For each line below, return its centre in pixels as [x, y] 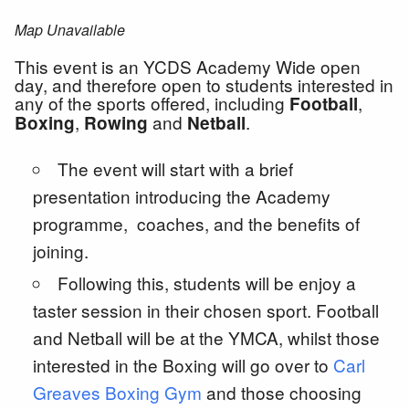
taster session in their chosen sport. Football [206, 309]
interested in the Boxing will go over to [183, 364]
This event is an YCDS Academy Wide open [188, 66]
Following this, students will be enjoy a [207, 282]
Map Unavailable [70, 29]
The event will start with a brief [175, 168]
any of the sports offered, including [152, 102]
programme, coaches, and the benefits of [196, 223]
